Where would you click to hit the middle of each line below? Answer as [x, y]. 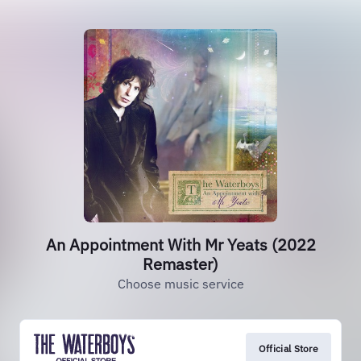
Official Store [288, 349]
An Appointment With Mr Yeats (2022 [180, 245]
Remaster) [180, 264]
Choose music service [180, 284]
